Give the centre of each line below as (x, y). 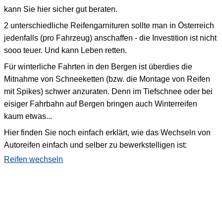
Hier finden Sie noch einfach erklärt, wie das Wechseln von (107, 132)
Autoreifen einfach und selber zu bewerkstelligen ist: (95, 145)
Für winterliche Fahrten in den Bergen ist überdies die (98, 66)
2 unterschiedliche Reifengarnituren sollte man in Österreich (109, 25)
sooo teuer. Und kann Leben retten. (65, 50)
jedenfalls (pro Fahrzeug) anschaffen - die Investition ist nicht (110, 38)
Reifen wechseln (33, 159)
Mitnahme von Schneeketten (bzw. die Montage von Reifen (107, 79)
